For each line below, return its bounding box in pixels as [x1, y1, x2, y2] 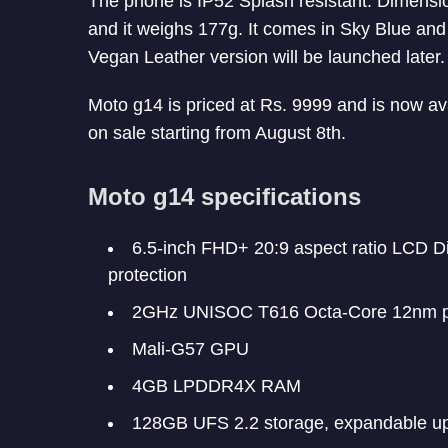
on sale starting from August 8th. [88, 123, 346, 144]
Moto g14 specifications [88, 183, 361, 211]
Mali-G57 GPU [132, 339, 249, 360]
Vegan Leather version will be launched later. [88, 47, 445, 68]
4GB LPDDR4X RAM [132, 376, 301, 397]
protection [108, 265, 187, 286]
